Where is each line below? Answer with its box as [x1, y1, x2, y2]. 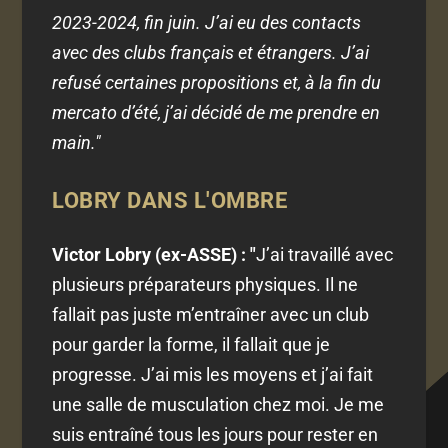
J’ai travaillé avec [256, 244, 394, 266]
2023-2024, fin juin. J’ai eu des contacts [52, 12, 362, 34]
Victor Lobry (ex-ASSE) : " [52, 244, 257, 266]
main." [52, 132, 102, 154]
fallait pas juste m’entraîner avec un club [52, 304, 370, 326]
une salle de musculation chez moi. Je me [52, 394, 385, 416]
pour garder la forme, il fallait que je [52, 334, 331, 356]
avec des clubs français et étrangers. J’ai [52, 42, 370, 64]
